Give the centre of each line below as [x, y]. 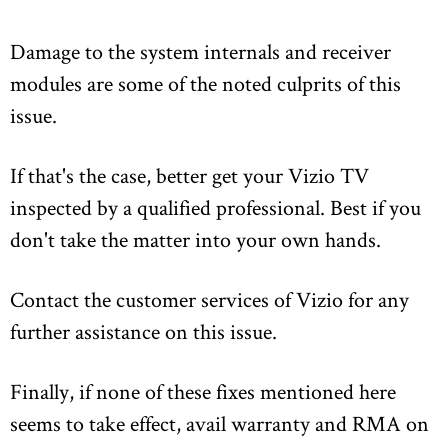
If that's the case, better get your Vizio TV [189, 175]
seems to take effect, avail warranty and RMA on [219, 423]
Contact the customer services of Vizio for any [209, 299]
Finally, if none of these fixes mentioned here [203, 391]
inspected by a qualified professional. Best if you [215, 207]
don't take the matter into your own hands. [195, 239]
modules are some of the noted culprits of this [205, 83]
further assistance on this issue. [143, 331]
